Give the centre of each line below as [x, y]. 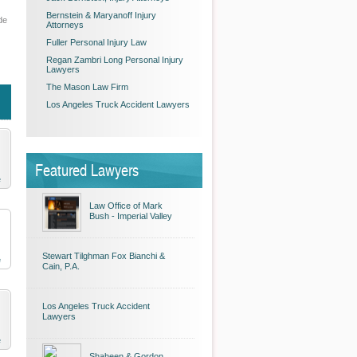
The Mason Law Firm [87, 87]
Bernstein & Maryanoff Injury [101, 15]
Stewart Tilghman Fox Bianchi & [104, 256]
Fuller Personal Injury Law [96, 42]
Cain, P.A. [61, 266]
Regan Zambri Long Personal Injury [115, 60]
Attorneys [65, 25]
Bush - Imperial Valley [131, 216]
